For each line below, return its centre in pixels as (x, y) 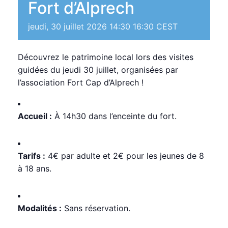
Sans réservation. (96, 208)
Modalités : (40, 208)
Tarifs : (32, 156)
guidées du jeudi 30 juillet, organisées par (98, 70)
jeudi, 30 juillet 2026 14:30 (79, 27)
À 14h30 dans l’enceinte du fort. (114, 116)
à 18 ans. (35, 169)
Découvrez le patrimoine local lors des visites (106, 57)
